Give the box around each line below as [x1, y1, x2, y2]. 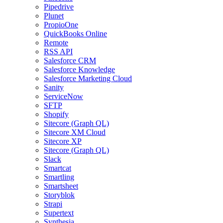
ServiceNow [44, 92, 83, 101]
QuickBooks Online [44, 29, 107, 38]
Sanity [44, 83, 64, 92]
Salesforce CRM [44, 56, 96, 65]
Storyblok [44, 191, 75, 199]
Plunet [44, 11, 64, 20]
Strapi [44, 200, 62, 208]
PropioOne [44, 20, 78, 29]
